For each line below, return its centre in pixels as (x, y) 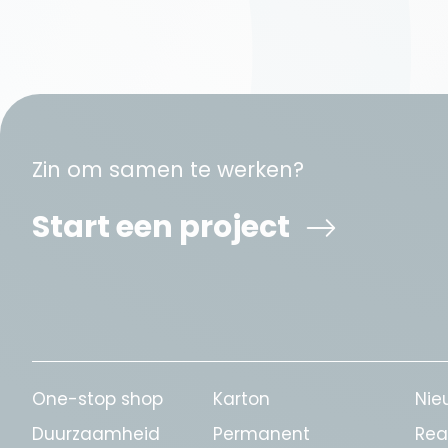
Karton (241, 399)
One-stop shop (97, 399)
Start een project (161, 227)
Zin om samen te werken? (168, 170)
